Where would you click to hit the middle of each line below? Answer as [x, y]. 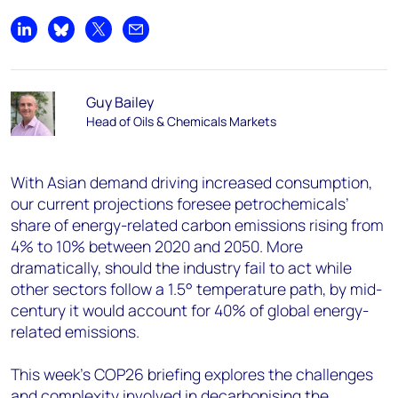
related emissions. [75, 331]
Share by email [180, 39]
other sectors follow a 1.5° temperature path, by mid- [196, 289]
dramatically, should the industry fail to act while [181, 267]
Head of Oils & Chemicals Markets [181, 121]
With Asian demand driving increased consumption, [191, 182]
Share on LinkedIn [78, 39]
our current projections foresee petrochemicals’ [180, 203]
